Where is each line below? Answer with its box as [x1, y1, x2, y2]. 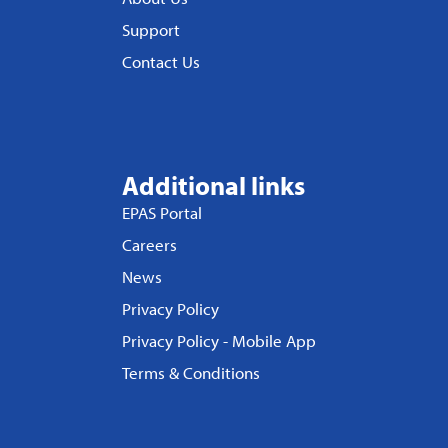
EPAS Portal [122, 202, 202, 223]
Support [122, 19, 180, 40]
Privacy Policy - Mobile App [122, 330, 316, 351]
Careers [122, 234, 177, 255]
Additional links [122, 169, 305, 202]
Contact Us [122, 51, 200, 72]
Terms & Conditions [122, 362, 260, 383]
